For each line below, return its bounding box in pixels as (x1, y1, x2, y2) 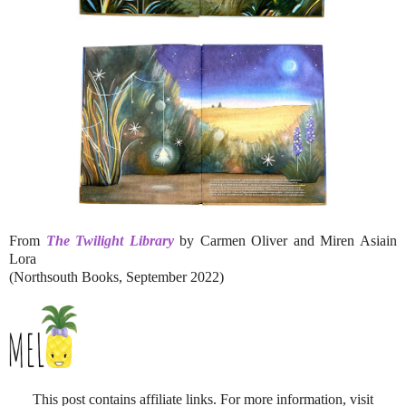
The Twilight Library (45, 232, 174, 248)
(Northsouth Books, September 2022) (9, 268, 224, 285)
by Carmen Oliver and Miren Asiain (173, 232, 398, 248)
